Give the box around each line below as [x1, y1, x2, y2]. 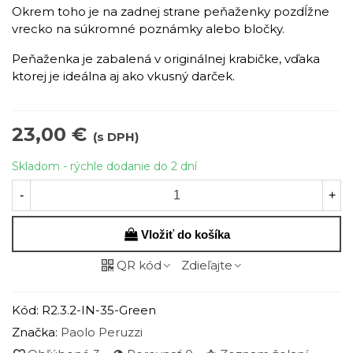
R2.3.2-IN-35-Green [42, 302, 156, 318]
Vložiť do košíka [141, 227, 230, 241]
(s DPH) [93, 129, 139, 144]
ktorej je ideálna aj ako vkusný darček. [12, 69, 235, 84]
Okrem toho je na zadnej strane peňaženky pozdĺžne [12, 4, 329, 19]
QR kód [116, 257, 162, 273]
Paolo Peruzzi [61, 324, 143, 340]
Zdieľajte [180, 257, 232, 273]
